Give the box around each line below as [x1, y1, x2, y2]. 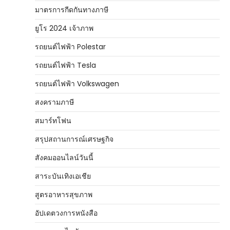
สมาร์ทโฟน [35, 116, 71, 126]
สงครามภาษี [35, 97, 74, 107]
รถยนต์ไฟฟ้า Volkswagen [35, 79, 119, 89]
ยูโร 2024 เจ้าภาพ [35, 23, 93, 33]
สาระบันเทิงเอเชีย [35, 171, 91, 181]
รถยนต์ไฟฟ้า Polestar [35, 42, 106, 52]
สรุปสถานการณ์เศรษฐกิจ [35, 134, 113, 144]
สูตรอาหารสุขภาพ [35, 189, 92, 200]
